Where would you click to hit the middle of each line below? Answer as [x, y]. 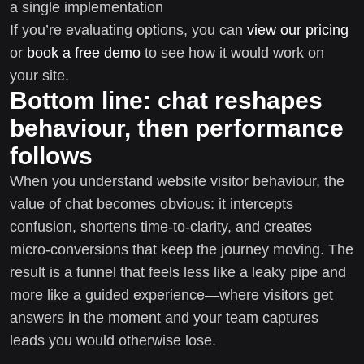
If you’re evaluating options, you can [128, 30]
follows [51, 155]
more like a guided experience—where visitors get [171, 295]
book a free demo [84, 52]
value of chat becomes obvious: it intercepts [152, 204]
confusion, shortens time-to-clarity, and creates [161, 226]
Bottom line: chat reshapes [166, 100]
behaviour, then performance [177, 128]
